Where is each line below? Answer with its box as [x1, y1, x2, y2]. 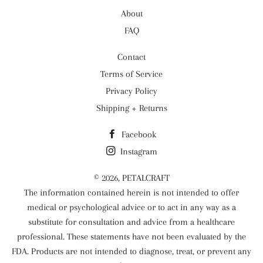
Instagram [117, 146, 157, 157]
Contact [117, 52, 146, 62]
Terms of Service [100, 69, 163, 79]
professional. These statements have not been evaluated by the [17, 231, 246, 242]
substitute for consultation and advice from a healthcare [28, 217, 235, 227]
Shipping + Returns [96, 103, 167, 113]
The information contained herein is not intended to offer [24, 187, 239, 198]
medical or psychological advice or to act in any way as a [27, 202, 236, 213]
